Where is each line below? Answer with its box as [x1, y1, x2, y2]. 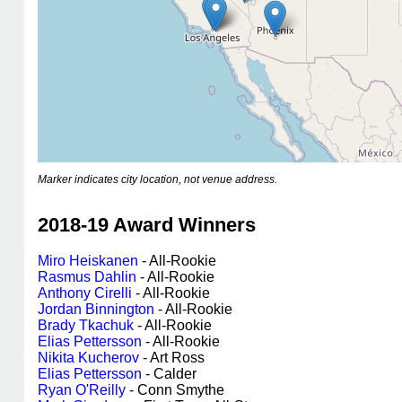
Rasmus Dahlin [38, 269, 136, 284]
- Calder [142, 366, 197, 381]
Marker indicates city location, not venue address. [38, 173, 277, 186]
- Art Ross [139, 350, 205, 365]
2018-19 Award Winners [38, 214, 256, 236]
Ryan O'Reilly [38, 382, 126, 398]
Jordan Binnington [38, 301, 154, 317]
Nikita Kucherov [38, 350, 139, 365]
